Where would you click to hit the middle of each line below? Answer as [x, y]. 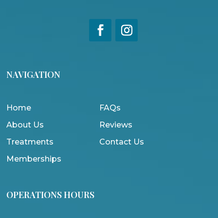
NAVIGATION [33, 75]
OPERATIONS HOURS [50, 195]
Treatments [30, 142]
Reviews [116, 125]
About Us [25, 125]
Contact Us [121, 142]
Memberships [34, 159]
